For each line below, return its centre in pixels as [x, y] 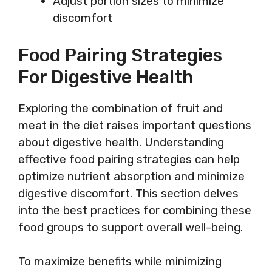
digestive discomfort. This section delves [128, 193]
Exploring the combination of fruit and [121, 108]
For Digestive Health [106, 77]
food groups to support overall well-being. [131, 227]
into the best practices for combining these [135, 210]
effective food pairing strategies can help [129, 159]
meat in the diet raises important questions [135, 125]
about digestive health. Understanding [121, 142]
